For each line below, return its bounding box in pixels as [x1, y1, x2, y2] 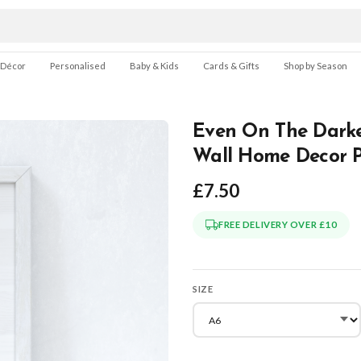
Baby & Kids [130, 60, 179, 71]
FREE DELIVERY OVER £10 [218, 219, 338, 230]
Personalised [50, 60, 106, 71]
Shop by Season [284, 60, 347, 71]
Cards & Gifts [203, 60, 259, 71]
